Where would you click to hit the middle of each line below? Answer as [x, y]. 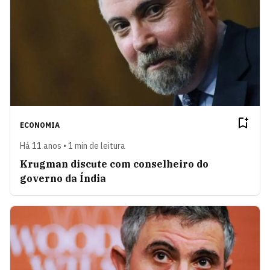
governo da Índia [63, 178]
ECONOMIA [40, 125]
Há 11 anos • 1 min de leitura [73, 146]
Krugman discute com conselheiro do [114, 164]
